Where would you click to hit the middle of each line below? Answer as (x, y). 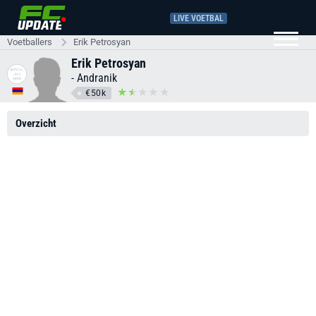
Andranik (97, 78)
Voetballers (30, 42)
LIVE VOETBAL (199, 18)
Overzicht (36, 123)
